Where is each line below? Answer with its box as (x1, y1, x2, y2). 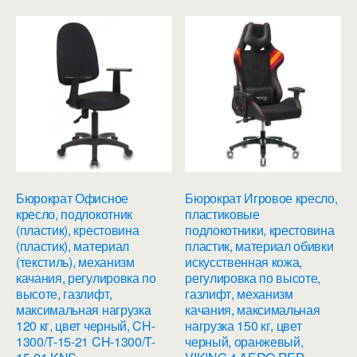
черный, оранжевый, (185, 331, 304, 351)
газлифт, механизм (185, 284, 293, 303)
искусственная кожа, (185, 252, 303, 271)
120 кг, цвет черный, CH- (16, 316, 155, 335)
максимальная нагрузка (16, 300, 151, 319)
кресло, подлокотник (16, 204, 132, 223)
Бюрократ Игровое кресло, (185, 188, 338, 207)
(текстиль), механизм (16, 252, 135, 271)
